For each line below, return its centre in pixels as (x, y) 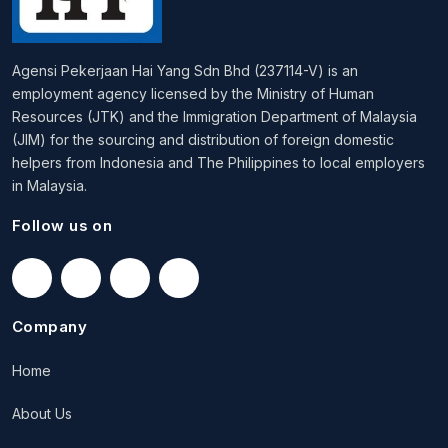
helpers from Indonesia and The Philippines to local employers (218, 163)
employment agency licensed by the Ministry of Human (193, 94)
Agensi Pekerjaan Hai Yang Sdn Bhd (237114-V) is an (185, 71)
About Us (42, 414)
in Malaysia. (49, 186)
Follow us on (62, 226)
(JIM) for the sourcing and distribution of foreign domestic (203, 140)
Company (50, 327)
